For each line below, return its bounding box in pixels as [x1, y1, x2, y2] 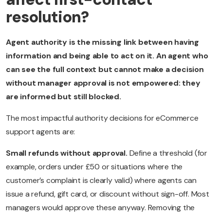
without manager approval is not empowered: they [6, 78, 200, 89]
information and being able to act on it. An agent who [6, 51, 208, 61]
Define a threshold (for [129, 148, 208, 159]
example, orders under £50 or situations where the [6, 162, 183, 172]
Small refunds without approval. [6, 148, 129, 159]
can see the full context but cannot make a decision [6, 64, 204, 75]
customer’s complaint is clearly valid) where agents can [6, 175, 197, 186]
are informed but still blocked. [6, 91, 121, 102]
